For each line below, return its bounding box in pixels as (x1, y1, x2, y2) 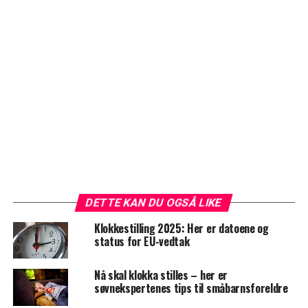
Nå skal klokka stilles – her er (93, 267, 228, 284)
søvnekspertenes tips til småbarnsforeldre (93, 280, 288, 297)
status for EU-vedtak (93, 233, 190, 250)
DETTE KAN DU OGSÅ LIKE (85, 196, 224, 210)
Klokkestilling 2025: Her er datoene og (93, 220, 269, 237)
